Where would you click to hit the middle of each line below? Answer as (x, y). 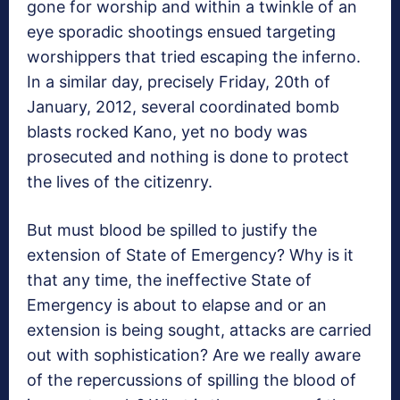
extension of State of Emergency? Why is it (190, 255)
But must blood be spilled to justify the (172, 230)
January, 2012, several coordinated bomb (183, 107)
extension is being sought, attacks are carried (199, 330)
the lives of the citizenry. (120, 182)
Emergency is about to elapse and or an (177, 305)
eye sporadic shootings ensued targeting (181, 32)
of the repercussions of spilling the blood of (192, 380)
